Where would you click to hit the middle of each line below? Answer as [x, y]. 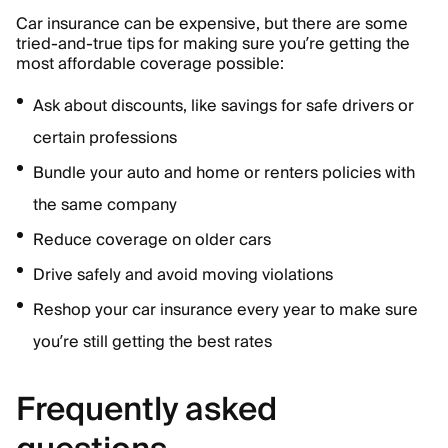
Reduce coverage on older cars [152, 240]
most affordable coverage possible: [150, 64]
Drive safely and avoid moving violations [183, 275]
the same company [105, 205]
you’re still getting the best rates [152, 342]
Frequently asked [146, 410]
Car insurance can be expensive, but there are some [212, 24]
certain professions [105, 138]
